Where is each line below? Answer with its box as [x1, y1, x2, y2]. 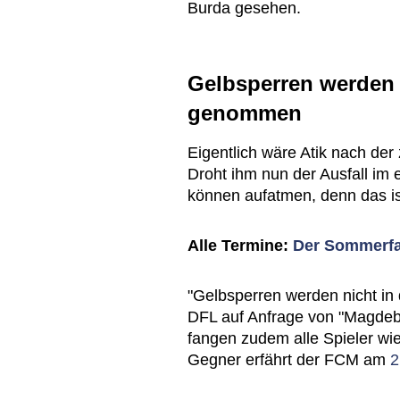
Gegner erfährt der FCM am [187, 351, 390, 370]
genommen [187, 101, 302, 126]
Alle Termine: [187, 237, 293, 255]
